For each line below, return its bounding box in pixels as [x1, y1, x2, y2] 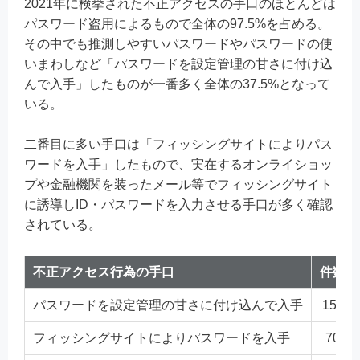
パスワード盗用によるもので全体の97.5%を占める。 [24, 16, 330, 31]
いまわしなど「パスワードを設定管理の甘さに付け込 [24, 56, 333, 71]
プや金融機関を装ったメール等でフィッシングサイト [24, 178, 333, 192]
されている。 [24, 218, 101, 232]
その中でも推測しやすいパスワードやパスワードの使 [24, 36, 333, 51]
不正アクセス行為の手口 [33, 264, 174, 279]
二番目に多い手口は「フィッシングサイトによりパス [24, 137, 333, 152]
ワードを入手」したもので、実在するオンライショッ [24, 157, 333, 172]
